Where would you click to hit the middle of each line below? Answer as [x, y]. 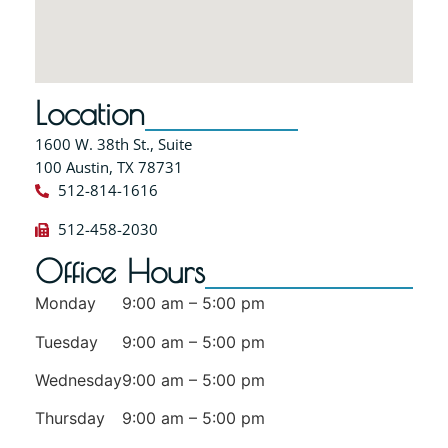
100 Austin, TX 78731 [109, 167]
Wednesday [78, 379]
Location [90, 113]
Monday [65, 303]
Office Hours [120, 271]
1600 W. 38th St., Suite [113, 144]
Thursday [70, 418]
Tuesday [66, 341]
